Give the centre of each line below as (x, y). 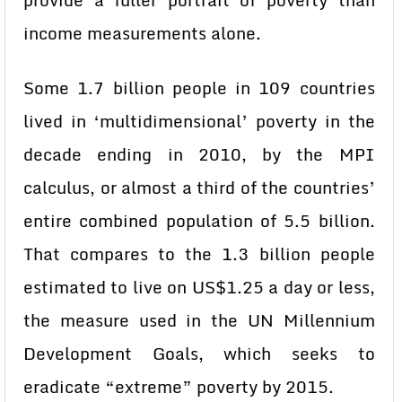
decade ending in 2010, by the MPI (199, 154)
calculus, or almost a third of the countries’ (199, 188)
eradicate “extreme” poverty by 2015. (179, 387)
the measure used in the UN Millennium (199, 320)
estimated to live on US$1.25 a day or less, (199, 287)
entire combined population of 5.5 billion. (199, 221)
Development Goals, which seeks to (199, 354)
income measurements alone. (142, 33)
